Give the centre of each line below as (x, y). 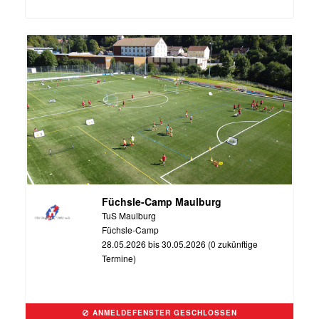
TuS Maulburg (129, 215)
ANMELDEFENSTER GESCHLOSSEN (163, 312)
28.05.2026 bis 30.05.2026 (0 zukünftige (179, 244)
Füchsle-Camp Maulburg (161, 201)
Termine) (119, 258)
